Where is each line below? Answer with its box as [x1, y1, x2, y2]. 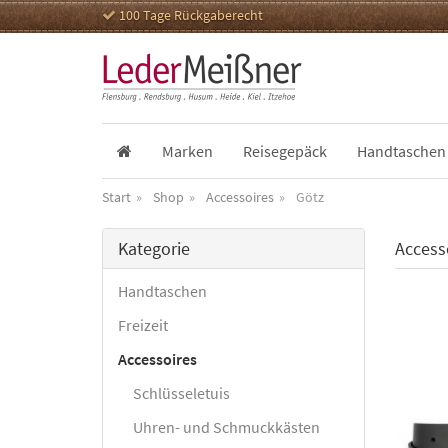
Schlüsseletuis [133, 383, 230, 403]
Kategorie [118, 237, 190, 260]
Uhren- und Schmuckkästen [133, 417, 320, 437]
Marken [162, 141, 213, 161]
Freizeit [118, 315, 168, 335]
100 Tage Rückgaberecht [116, 6, 263, 24]
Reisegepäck [243, 141, 327, 161]
